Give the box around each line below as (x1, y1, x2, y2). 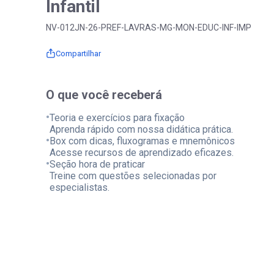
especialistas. (50, 182, 109, 193)
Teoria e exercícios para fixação (50, 112, 185, 124)
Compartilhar (56, 48, 101, 58)
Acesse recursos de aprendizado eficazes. (50, 147, 234, 158)
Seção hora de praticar (50, 158, 145, 170)
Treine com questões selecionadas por (50, 170, 217, 182)
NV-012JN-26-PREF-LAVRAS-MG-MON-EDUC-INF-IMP (46, 23, 251, 32)
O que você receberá (46, 87, 162, 102)
